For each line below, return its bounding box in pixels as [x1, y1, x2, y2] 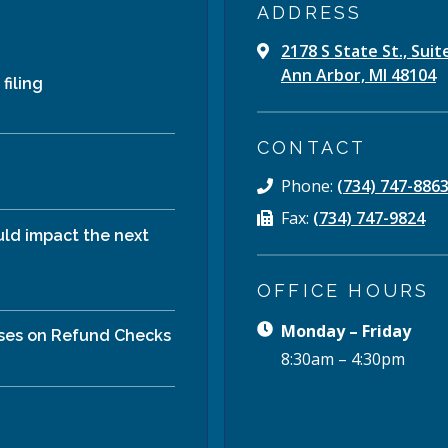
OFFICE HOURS [257, 280, 430, 301]
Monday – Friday [281, 320, 411, 342]
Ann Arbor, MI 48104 [281, 64, 436, 86]
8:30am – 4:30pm [281, 348, 405, 370]
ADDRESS [257, 2, 363, 23]
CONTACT [257, 137, 367, 158]
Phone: [281, 175, 333, 197]
